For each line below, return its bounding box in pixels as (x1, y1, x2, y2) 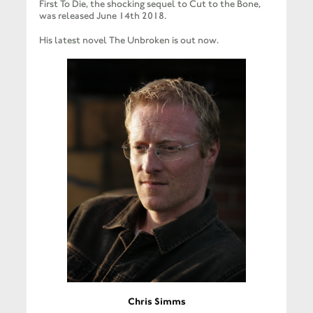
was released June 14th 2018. (38, 10, 166, 22)
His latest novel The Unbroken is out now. (38, 34, 219, 47)
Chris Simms (127, 296, 186, 308)
